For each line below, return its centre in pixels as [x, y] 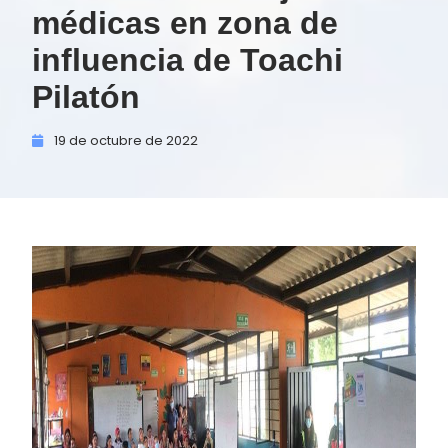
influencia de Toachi [187, 60]
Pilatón [86, 97]
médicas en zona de [185, 23]
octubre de [126, 140]
